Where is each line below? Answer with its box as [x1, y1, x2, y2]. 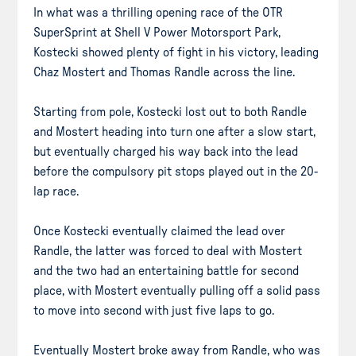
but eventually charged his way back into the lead [33, 145, 299, 158]
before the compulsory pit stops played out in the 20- [33, 164, 319, 178]
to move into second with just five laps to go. [33, 304, 275, 317]
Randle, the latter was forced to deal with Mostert [33, 244, 303, 257]
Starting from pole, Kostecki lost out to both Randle [33, 105, 308, 118]
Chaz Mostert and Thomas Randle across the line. [33, 65, 296, 79]
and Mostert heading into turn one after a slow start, [33, 125, 316, 138]
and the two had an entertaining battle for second [33, 264, 300, 277]
